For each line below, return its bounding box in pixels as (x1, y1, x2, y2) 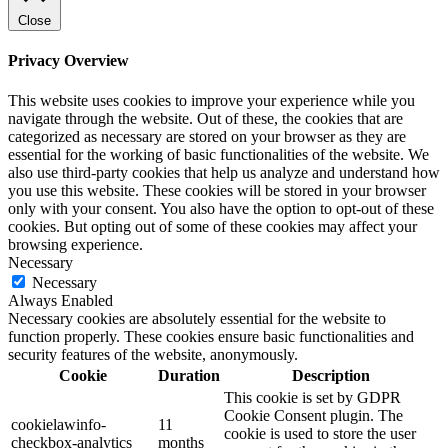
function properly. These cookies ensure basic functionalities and (8, 327, 414, 345)
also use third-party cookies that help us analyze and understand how (8, 163, 440, 181)
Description (291, 366, 370, 384)
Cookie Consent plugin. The (224, 406, 403, 424)
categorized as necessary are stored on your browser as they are (8, 127, 406, 145)
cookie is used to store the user (224, 424, 416, 442)
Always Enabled (8, 291, 113, 309)
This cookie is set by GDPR (224, 388, 401, 406)
